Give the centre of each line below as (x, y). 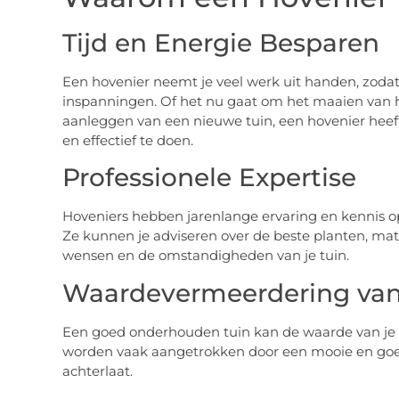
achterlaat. (97, 370)
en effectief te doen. (127, 140)
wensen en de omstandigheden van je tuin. (205, 256)
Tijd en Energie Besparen (220, 42)
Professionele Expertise (209, 178)
